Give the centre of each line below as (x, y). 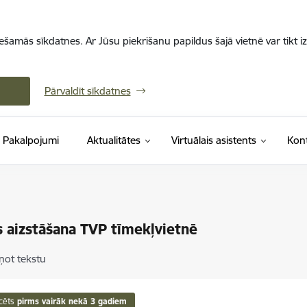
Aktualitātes (113, 140)
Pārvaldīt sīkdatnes (87, 91)
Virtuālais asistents (213, 140)
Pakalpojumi (30, 140)
